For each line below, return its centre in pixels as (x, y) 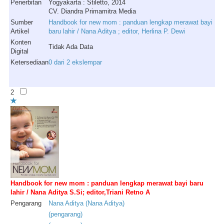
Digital (19, 51)
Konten (21, 42)
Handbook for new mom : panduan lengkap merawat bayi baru (107, 183)
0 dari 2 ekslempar (75, 62)
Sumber (22, 22)
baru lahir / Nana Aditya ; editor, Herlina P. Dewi (117, 31)
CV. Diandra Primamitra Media (92, 11)
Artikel (20, 31)
